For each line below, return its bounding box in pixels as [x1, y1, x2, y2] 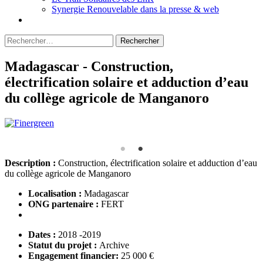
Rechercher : [4, 34, 51, 44]
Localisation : [28, 188, 84, 198]
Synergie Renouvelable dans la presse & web [52, 4, 219, 14]
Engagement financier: [28, 250, 121, 261]
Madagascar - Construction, [5, 58, 173, 74]
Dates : [28, 229, 58, 240]
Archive [99, 240, 129, 250]
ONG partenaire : [28, 198, 101, 209]
